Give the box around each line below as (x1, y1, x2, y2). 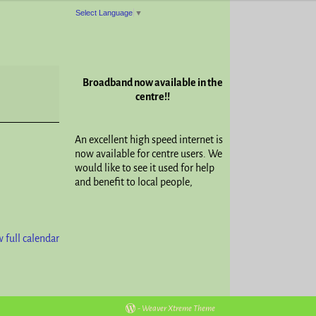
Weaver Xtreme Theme (142, 303, 215, 313)
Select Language (75, 8, 133, 17)
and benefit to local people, (75, 176, 193, 188)
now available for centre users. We (75, 147, 222, 159)
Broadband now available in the (82, 76, 223, 88)
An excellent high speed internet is (75, 133, 223, 145)
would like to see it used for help (75, 162, 214, 174)
